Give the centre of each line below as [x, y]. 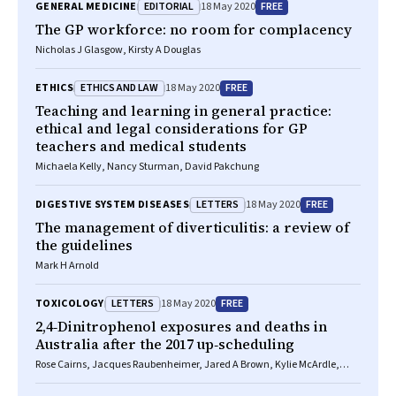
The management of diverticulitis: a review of [192, 227]
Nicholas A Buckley [78, 379]
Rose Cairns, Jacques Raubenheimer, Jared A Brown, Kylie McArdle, [187, 365]
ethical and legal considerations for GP [171, 128]
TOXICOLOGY [70, 304]
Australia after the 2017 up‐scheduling [165, 344]
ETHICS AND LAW [120, 88]
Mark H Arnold [67, 266]
